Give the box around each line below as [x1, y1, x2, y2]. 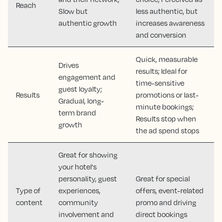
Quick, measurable [136, 55, 198, 63]
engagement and [58, 72, 115, 81]
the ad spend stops [136, 126, 199, 135]
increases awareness [136, 18, 205, 27]
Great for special [136, 174, 190, 183]
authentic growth [58, 18, 117, 27]
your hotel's [58, 162, 97, 171]
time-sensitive [136, 78, 184, 87]
